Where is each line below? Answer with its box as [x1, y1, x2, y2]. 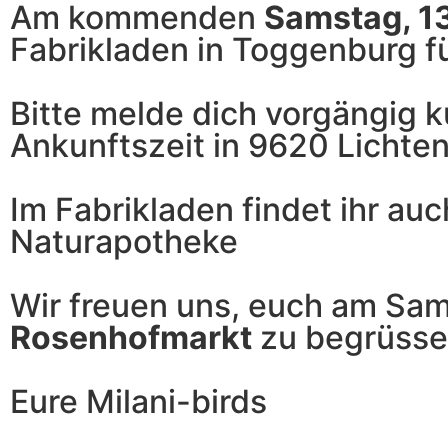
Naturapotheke [10, 221, 238, 261]
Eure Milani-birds [10, 381, 267, 421]
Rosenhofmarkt [10, 317, 252, 357]
